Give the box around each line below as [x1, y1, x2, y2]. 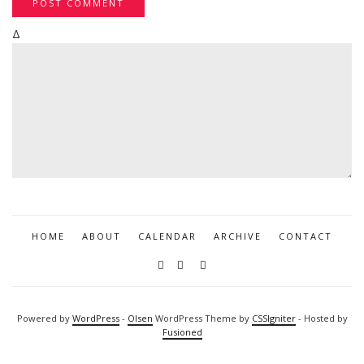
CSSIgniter [251, 311, 296, 324]
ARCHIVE [214, 229, 262, 242]
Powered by [16, 311, 72, 324]
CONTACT [279, 229, 332, 242]
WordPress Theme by [152, 311, 252, 324]
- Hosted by [295, 311, 348, 324]
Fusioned [162, 325, 202, 338]
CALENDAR [138, 229, 197, 242]
